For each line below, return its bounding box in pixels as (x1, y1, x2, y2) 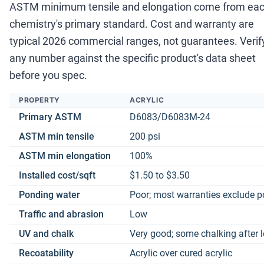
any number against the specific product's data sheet (9, 52, 256, 65)
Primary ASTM (19, 111, 81, 123)
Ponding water (19, 189, 80, 201)
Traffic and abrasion (19, 209, 104, 220)
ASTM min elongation (19, 150, 111, 162)
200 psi (130, 131, 160, 143)
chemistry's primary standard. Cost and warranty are (9, 18, 254, 31)
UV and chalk (19, 228, 74, 240)
